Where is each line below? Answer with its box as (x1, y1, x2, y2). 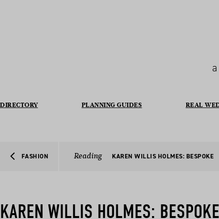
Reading (74, 151, 102, 161)
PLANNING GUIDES (81, 100, 142, 109)
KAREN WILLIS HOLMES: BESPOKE (112, 152, 214, 160)
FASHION (21, 152, 48, 160)
